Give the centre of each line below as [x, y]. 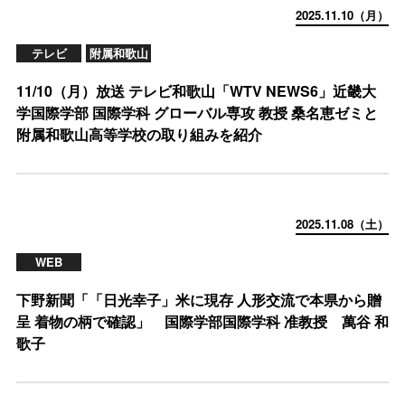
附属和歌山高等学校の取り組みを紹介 [139, 134]
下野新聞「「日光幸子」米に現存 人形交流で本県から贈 [199, 300]
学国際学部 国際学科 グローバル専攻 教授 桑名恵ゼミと [197, 113]
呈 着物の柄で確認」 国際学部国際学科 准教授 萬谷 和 [202, 321]
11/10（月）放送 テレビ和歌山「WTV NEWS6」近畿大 [196, 91]
